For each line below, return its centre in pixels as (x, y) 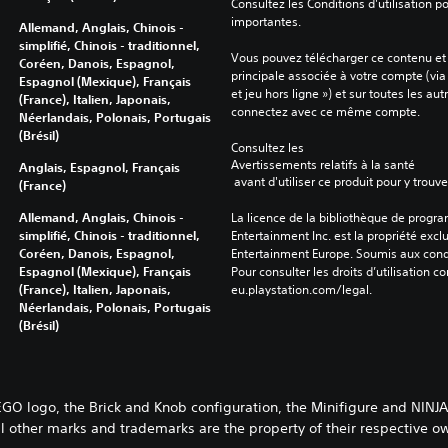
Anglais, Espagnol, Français (99, 166)
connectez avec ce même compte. (325, 111)
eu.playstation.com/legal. (301, 289)
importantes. (265, 21)
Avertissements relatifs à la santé (322, 164)
